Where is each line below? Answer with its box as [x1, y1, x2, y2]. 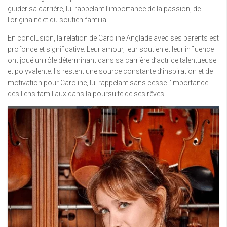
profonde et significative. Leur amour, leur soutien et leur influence [8, 45, 214, 54]
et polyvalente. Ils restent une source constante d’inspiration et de [8, 67, 213, 76]
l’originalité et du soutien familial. [8, 16, 109, 24]
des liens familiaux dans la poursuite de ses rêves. [8, 90, 166, 98]
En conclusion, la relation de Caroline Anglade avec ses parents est [8, 34, 219, 43]
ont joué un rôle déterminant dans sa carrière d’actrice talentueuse [8, 56, 216, 65]
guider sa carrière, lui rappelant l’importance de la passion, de [8, 5, 201, 13]
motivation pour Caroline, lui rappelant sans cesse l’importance [8, 79, 208, 87]
